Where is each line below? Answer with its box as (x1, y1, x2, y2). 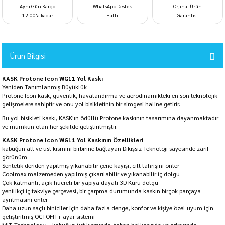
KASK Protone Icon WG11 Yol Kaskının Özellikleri (2, 136, 143, 144)
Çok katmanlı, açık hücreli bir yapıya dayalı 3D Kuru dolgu (2, 178, 158, 186)
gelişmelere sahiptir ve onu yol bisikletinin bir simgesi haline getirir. (2, 100, 180, 108)
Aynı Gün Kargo (20, 3, 56, 9)
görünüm (2, 153, 27, 161)
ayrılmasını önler (2, 195, 48, 203)
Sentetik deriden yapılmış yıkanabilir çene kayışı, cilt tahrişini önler (2, 161, 179, 169)
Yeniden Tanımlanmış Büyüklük (2, 83, 87, 91)
